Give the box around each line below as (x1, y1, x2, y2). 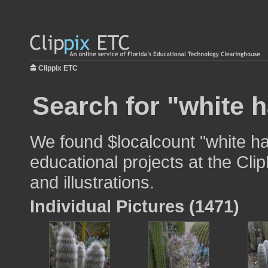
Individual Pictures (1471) (30, 196, 239, 216)
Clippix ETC (38, 64, 78, 72)
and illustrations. (30, 172, 154, 192)
